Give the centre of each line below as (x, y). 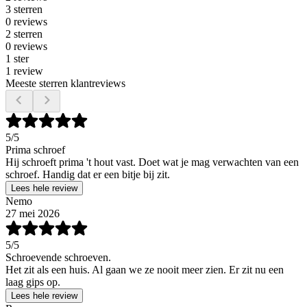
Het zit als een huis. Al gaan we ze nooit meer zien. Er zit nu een (145, 269)
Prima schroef (35, 149)
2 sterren (24, 34)
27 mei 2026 (33, 213)
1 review (24, 71)
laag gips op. (33, 282)
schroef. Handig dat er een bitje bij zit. (88, 174)
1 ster (17, 58)
